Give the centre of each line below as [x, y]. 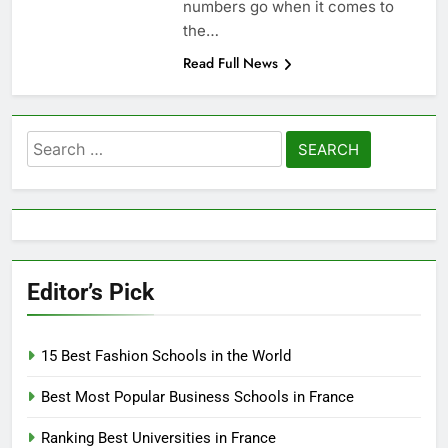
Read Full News [230, 63]
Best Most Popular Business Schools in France [197, 397]
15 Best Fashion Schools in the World [166, 356]
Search [54, 144]
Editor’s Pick [90, 292]
